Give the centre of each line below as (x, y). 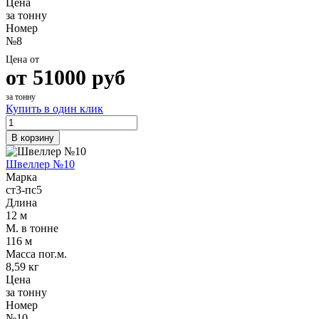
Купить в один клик (54, 108)
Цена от (22, 59)
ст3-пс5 (24, 189)
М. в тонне (32, 228)
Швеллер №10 (40, 164)
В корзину (33, 137)
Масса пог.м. (36, 253)
